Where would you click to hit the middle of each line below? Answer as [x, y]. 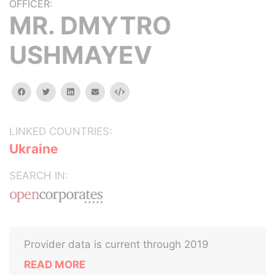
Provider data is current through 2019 [116, 244]
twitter [62, 91]
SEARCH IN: [39, 176]
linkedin [87, 91]
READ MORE [55, 265]
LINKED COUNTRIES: [61, 131]
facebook [42, 91]
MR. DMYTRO [90, 25]
